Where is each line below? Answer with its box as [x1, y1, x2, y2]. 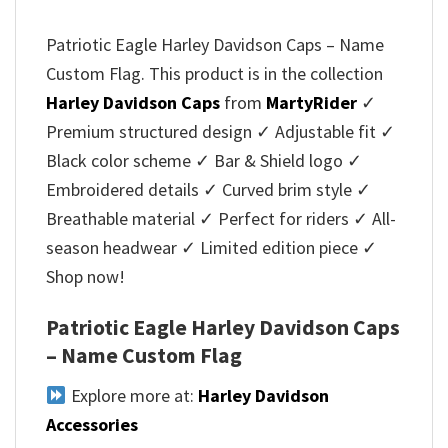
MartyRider [266, 90, 357, 114]
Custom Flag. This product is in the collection [46, 61, 383, 85]
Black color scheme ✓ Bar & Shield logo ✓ [46, 148, 362, 172]
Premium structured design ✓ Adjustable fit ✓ [46, 119, 395, 143]
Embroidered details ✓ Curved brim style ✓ [46, 177, 371, 201]
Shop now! [46, 264, 125, 288]
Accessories [46, 412, 138, 436]
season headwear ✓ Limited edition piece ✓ [46, 235, 377, 259]
